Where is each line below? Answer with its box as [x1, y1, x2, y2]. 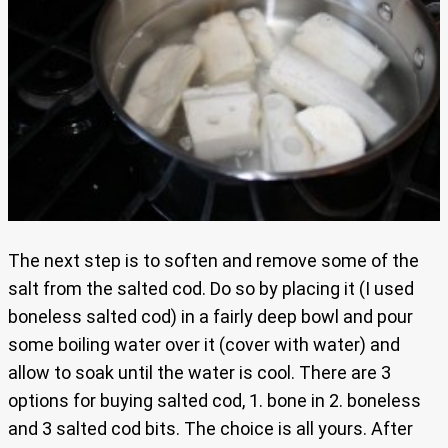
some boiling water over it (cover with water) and [8, 333, 400, 355]
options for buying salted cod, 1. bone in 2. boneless [8, 389, 421, 411]
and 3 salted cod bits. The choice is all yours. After [8, 417, 413, 439]
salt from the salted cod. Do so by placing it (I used [8, 277, 414, 299]
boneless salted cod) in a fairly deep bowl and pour [8, 305, 413, 327]
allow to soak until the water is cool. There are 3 [8, 361, 391, 383]
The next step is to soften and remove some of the [8, 249, 419, 271]
